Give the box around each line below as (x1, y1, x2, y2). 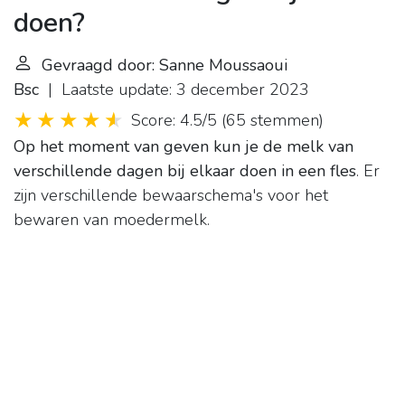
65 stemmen (226, 109, 319, 132)
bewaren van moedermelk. (14, 209, 210, 231)
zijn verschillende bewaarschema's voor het (14, 184, 328, 207)
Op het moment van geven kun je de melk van (14, 136, 353, 158)
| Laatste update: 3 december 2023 (39, 79, 309, 101)
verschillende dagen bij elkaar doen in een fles (14, 160, 356, 183)
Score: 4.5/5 (131, 109, 217, 132)
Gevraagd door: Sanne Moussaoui (42, 54, 287, 77)
